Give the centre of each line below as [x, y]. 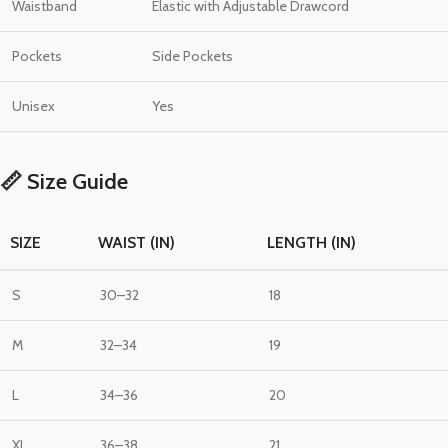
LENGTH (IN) [311, 243]
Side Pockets [192, 56]
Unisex [33, 106]
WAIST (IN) [136, 243]
